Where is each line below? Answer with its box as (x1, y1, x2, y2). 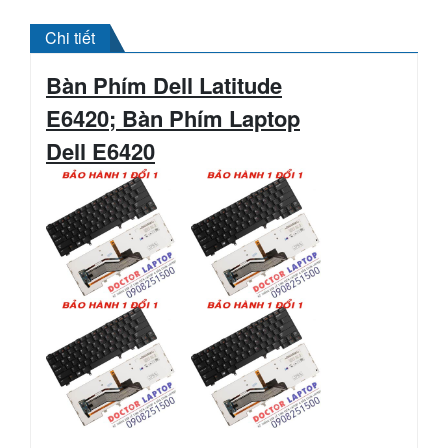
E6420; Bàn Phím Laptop (46, 101, 300, 134)
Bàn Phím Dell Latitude (46, 68, 282, 101)
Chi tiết (45, 25, 95, 49)
